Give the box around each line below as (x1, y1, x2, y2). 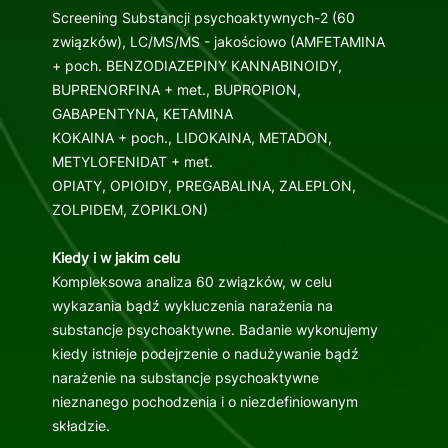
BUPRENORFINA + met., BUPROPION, (51, 81, 301, 99)
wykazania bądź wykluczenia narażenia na (51, 297, 333, 315)
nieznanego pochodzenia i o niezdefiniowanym (51, 393, 358, 411)
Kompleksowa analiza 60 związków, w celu (51, 273, 332, 291)
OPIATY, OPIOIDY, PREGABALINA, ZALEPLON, (51, 177, 356, 195)
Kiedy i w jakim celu (51, 249, 180, 267)
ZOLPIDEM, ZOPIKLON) (51, 201, 208, 219)
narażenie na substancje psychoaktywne (51, 369, 319, 387)
